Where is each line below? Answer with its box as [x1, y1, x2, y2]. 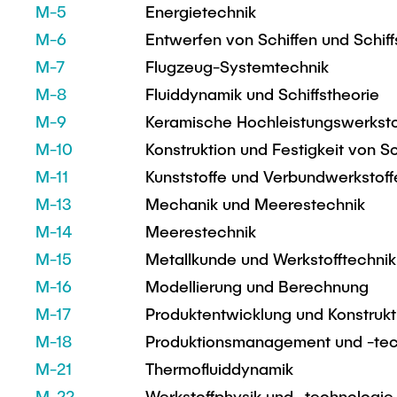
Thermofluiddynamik [145, 359, 293, 378]
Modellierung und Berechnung [145, 276, 369, 296]
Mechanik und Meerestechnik [145, 194, 365, 214]
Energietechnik [145, 2, 256, 21]
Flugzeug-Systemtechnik [145, 57, 329, 76]
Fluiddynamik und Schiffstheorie [145, 84, 379, 104]
